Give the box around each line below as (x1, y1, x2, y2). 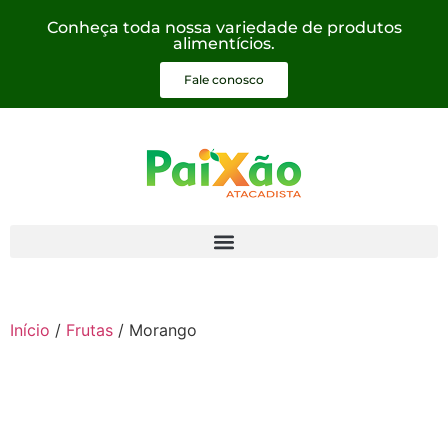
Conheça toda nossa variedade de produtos (46, 18, 402, 37)
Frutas (66, 320, 113, 340)
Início (10, 320, 50, 340)
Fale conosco (184, 72, 264, 87)
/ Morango (113, 320, 197, 340)
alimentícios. (173, 34, 275, 53)
